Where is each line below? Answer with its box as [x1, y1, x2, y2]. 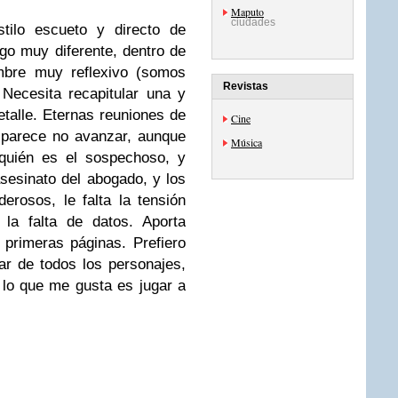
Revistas [223, 80, 268, 92]
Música [231, 135, 262, 149]
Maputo [231, 4, 264, 19]
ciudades [231, 16, 275, 28]
